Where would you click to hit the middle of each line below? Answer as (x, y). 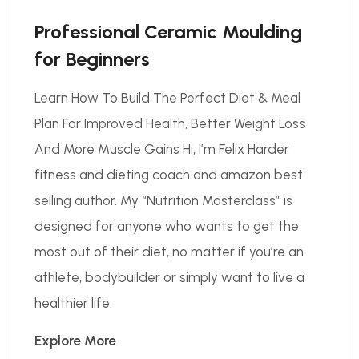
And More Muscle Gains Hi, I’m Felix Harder (162, 149)
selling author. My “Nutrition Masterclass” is (163, 200)
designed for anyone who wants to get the (167, 226)
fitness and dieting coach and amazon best (169, 174)
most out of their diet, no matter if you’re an (169, 251)
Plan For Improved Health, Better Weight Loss (170, 123)
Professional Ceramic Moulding (168, 31)
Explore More (75, 340)
